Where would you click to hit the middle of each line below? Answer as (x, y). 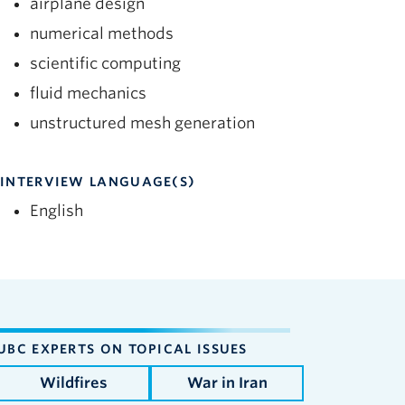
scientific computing (105, 63)
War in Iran (227, 382)
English (57, 211)
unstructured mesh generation (142, 122)
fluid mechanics (88, 93)
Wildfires (73, 382)
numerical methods (102, 33)
